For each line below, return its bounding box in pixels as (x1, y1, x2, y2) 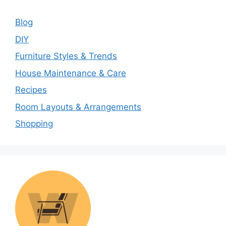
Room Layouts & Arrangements (15, 101, 141, 112)
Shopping (15, 119, 53, 129)
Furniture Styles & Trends (15, 51, 117, 62)
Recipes (15, 85, 47, 95)
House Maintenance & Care (15, 68, 126, 78)
